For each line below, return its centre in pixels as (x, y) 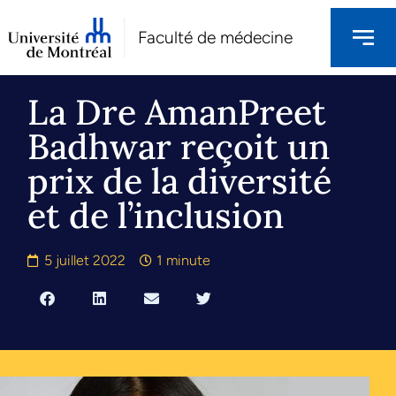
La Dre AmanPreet (177, 112)
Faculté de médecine (215, 38)
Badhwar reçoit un (179, 147)
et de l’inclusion (156, 216)
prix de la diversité (180, 181)
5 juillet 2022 (85, 261)
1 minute (184, 261)
